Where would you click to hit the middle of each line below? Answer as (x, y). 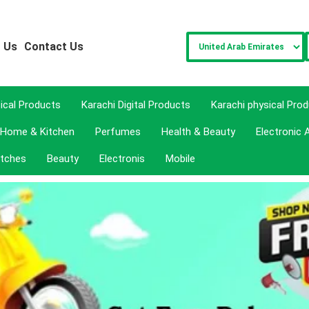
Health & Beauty (198, 132)
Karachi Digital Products (136, 105)
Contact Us (54, 47)
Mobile (180, 159)
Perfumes (118, 132)
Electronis (122, 159)
